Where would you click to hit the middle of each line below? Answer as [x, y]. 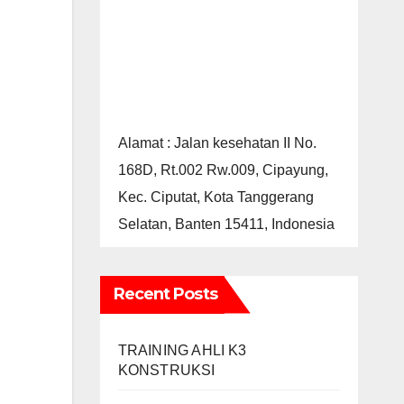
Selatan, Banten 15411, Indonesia [226, 224]
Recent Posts [165, 294]
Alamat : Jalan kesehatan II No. [217, 142]
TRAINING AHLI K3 [182, 350]
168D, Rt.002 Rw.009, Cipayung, [223, 170]
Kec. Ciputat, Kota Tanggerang [216, 197]
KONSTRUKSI [166, 370]
